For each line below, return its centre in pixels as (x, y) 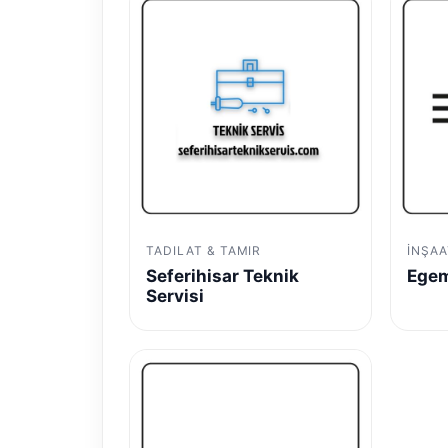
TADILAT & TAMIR (204, 251)
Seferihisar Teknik (222, 276)
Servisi (175, 296)
